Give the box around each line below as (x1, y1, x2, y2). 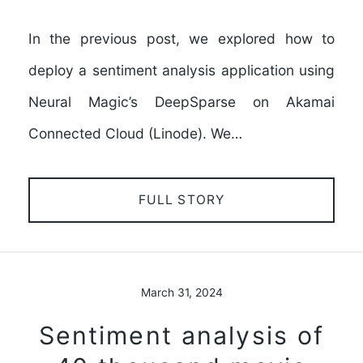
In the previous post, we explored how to (28, 30, 335, 48)
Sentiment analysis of (38, 320, 325, 350)
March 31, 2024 (140, 286, 223, 300)
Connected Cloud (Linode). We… (28, 125, 242, 143)
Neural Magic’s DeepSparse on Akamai (28, 93, 335, 111)
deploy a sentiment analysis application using (28, 62, 335, 79)
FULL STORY (138, 191, 225, 207)
